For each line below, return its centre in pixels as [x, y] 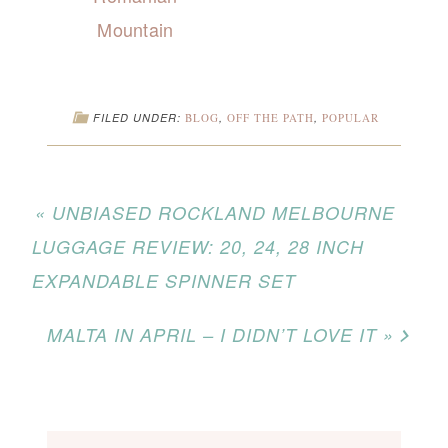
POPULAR [350, 117]
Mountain [135, 28]
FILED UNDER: [138, 117]
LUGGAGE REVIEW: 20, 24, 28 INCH [197, 246]
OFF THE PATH [270, 117]
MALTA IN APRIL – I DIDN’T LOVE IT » [221, 334]
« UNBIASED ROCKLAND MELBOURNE [214, 212]
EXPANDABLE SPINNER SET [163, 280]
